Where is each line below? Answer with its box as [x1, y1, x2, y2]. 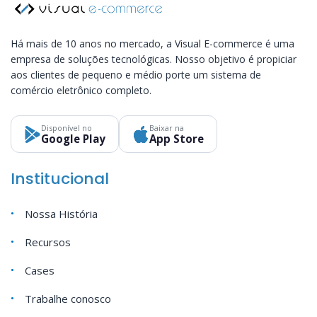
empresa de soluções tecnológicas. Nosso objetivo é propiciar [11, 52, 296, 67]
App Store [149, 132, 204, 146]
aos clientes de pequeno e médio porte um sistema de [11, 68, 261, 82]
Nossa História [25, 207, 98, 221]
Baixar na [149, 122, 184, 134]
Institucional [11, 168, 109, 190]
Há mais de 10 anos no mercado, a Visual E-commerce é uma [11, 37, 294, 51]
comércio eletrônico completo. [11, 83, 151, 98]
